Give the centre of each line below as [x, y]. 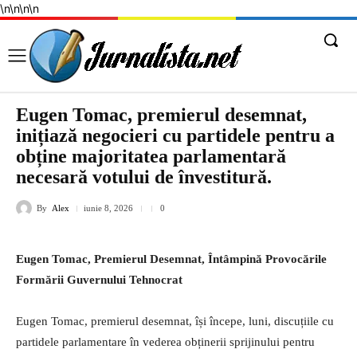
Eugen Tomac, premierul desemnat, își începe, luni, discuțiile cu [175, 322]
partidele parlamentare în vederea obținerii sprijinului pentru [165, 342]
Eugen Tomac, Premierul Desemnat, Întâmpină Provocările [171, 259]
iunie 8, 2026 [108, 208]
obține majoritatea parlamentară [151, 156]
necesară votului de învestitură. [144, 177]
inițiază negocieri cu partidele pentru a [175, 135]
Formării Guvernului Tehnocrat [99, 280]
